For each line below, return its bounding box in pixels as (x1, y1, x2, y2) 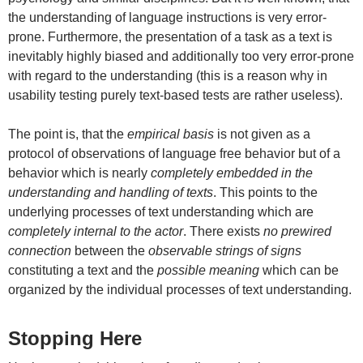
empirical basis (127, 127, 214, 142)
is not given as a (214, 127, 310, 142)
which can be (259, 263, 339, 278)
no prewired (263, 224, 331, 239)
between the (71, 244, 148, 258)
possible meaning (157, 263, 259, 278)
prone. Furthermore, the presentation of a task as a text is (8, 30, 332, 45)
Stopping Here (8, 327, 142, 350)
